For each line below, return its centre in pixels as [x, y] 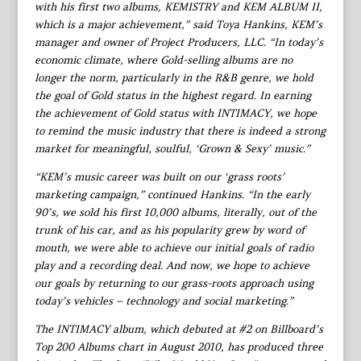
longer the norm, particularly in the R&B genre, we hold [174, 77]
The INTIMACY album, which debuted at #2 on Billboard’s [178, 329]
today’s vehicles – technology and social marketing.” [164, 301]
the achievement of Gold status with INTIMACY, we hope [175, 113]
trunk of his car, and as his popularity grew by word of [169, 230]
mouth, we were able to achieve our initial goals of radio [174, 247]
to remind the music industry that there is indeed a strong [180, 131]
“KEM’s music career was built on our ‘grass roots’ [159, 176]
